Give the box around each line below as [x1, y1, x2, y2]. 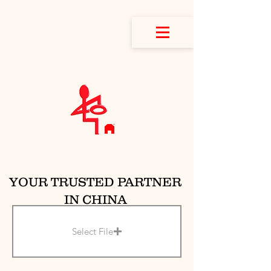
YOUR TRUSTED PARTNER [9, 175, 181, 189]
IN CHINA [64, 192, 127, 206]
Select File [71, 226, 113, 237]
